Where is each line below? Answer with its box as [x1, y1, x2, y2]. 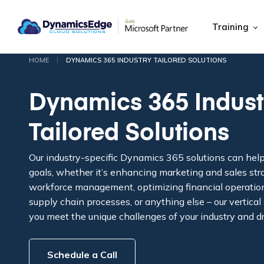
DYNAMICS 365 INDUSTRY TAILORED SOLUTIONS [66, 56, 226, 64]
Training [212, 21, 249, 32]
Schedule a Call [47, 249, 117, 260]
